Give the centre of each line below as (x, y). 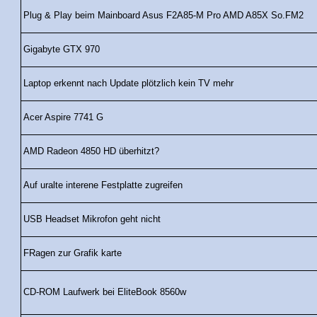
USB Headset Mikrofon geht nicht (92, 220)
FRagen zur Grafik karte (73, 254)
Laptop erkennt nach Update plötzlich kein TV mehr (128, 84)
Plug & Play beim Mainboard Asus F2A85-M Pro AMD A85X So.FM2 (163, 16)
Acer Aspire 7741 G (63, 118)
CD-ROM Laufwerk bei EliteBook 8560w (105, 293)
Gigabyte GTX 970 (62, 50)
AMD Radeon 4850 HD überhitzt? (91, 152)
